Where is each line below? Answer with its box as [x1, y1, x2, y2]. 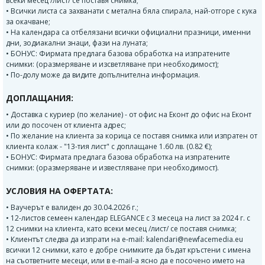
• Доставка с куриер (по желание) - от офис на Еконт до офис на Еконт [6, 109, 251, 120]
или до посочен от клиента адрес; [6, 120, 126, 131]
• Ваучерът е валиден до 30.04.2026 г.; [6, 202, 138, 213]
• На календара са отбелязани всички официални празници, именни [6, 27, 251, 38]
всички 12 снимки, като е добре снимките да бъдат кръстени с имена [6, 245, 251, 256]
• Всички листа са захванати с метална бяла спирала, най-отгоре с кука [6, 6, 257, 17]
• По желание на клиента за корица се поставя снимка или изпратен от [6, 131, 257, 141]
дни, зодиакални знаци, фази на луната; [6, 38, 148, 49]
